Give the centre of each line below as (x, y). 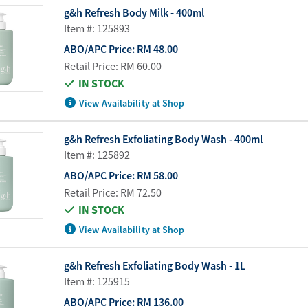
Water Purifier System (136, 12)
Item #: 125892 (97, 154)
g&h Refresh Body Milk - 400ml (134, 12)
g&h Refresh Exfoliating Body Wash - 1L (154, 265)
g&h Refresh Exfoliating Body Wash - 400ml (163, 139)
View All (103, 56)
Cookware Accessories (136, 34)
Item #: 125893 (97, 28)
